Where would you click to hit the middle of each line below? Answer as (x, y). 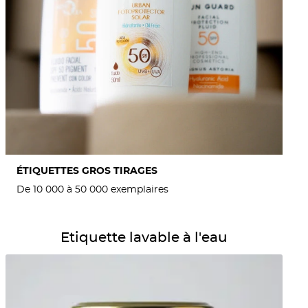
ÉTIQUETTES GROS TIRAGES (87, 172)
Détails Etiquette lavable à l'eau (76, 230)
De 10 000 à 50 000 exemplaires (92, 189)
